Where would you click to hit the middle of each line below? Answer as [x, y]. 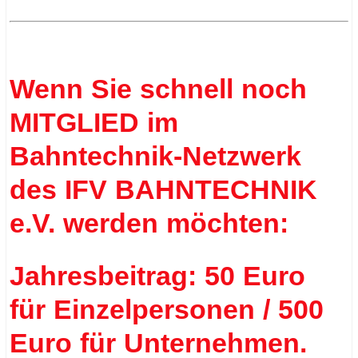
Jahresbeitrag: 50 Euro [158, 275]
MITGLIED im [94, 122]
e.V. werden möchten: [153, 223]
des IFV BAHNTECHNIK [164, 189]
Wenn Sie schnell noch [159, 88]
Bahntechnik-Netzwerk [156, 155]
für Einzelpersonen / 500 [167, 309]
